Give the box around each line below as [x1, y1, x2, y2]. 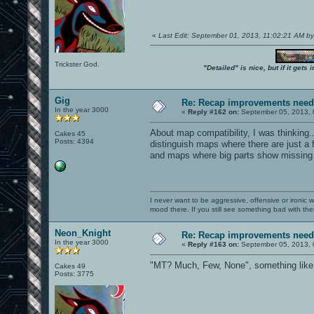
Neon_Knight [55, 227, 111, 238]
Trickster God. [55, 60, 100, 68]
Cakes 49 [55, 261, 86, 270]
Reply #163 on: [188, 240, 239, 248]
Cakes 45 [55, 129, 86, 137]
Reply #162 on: [188, 107, 239, 116]
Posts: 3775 [55, 269, 94, 278]
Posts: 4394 [55, 137, 94, 145]
